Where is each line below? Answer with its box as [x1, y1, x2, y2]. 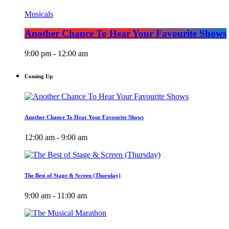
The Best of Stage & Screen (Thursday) [25, 172, 121, 178]
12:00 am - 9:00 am [25, 132, 87, 142]
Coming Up [25, 73, 53, 80]
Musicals [25, 9, 53, 18]
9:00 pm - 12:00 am [25, 49, 88, 58]
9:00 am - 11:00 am [25, 191, 87, 200]
